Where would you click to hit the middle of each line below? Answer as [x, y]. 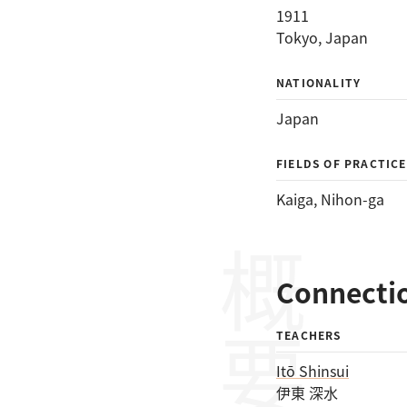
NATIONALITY [319, 82]
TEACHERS [309, 335]
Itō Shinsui [313, 371]
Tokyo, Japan [322, 37]
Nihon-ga [352, 199]
